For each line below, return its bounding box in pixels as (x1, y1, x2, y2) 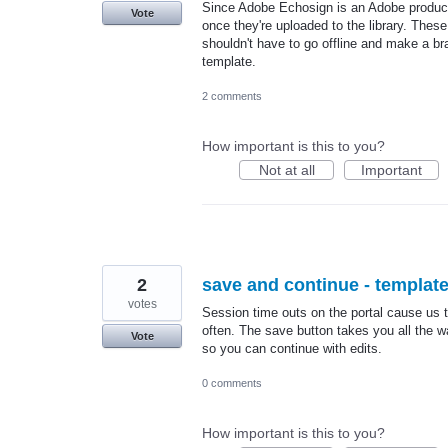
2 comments (202, 90, 262, 103)
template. (202, 54, 256, 69)
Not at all (258, 162, 315, 179)
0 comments (202, 377, 262, 390)
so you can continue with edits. (202, 341, 382, 357)
